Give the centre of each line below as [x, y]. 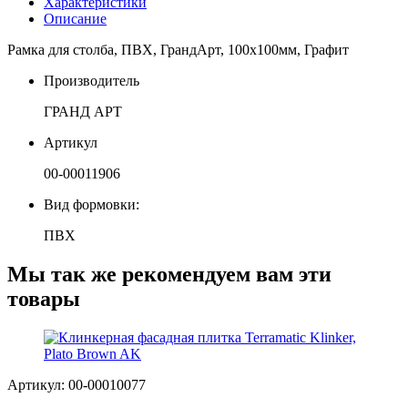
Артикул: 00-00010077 [76, 384]
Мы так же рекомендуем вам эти [169, 274]
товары [44, 298]
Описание [75, 18]
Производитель [92, 80]
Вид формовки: [92, 204]
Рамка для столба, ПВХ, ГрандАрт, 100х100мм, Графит [178, 49]
